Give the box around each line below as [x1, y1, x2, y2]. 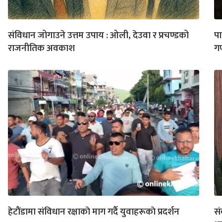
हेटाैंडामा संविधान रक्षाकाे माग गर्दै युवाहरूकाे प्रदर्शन [8, 204, 179, 220]
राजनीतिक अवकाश [8, 40, 75, 56]
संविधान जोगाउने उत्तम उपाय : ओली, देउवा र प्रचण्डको [8, 27, 189, 43]
